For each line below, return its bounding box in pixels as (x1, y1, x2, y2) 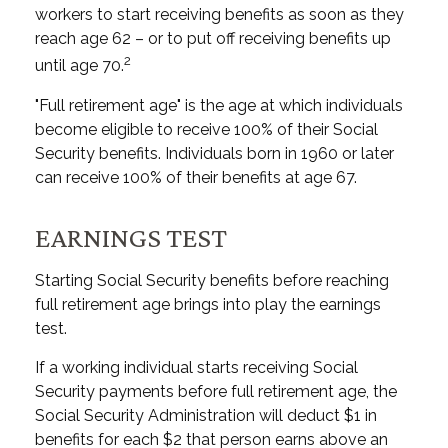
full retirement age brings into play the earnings (35, 294, 381, 314)
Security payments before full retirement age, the (35, 381, 397, 401)
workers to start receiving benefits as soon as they (35, 5, 404, 25)
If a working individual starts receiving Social (35, 357, 358, 377)
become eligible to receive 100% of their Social (35, 119, 378, 139)
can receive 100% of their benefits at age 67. (35, 167, 357, 187)
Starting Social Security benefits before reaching (35, 270, 389, 290)
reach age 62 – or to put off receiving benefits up (35, 29, 391, 49)
